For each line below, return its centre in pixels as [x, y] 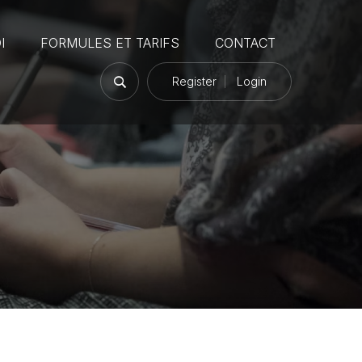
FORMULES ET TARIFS [110, 43]
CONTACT [245, 43]
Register [194, 81]
